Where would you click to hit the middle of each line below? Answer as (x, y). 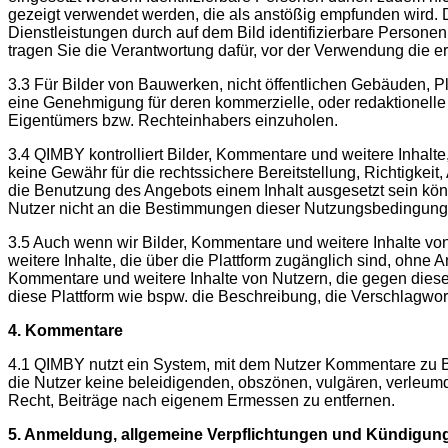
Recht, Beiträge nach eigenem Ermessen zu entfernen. (201, 400)
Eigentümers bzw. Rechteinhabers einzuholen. (177, 120)
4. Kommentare (65, 330)
